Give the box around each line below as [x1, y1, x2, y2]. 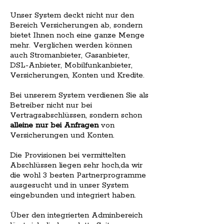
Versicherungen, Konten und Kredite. [10, 70, 144, 80]
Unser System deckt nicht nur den [10, 10, 134, 20]
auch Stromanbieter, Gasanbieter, [10, 50, 129, 60]
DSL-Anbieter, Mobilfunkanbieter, [10, 60, 132, 70]
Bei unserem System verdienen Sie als [10, 90, 148, 100]
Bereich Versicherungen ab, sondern [10, 20, 142, 30]
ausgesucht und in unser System [10, 180, 128, 190]
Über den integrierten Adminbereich [10, 210, 142, 220]
